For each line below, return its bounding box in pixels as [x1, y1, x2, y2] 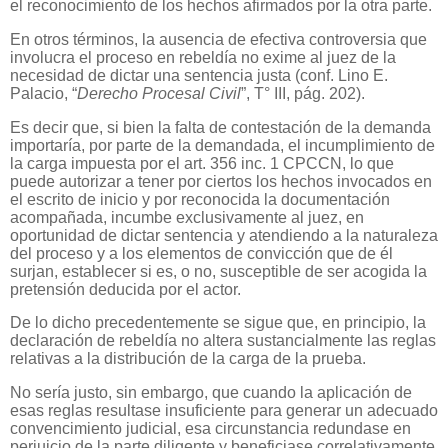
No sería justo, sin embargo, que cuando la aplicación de [10, 384, 412, 402]
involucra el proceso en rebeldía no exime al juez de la [10, 48, 396, 66]
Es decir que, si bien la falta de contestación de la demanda [10, 118, 431, 136]
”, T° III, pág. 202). [241, 84, 365, 102]
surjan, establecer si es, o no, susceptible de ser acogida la [10, 262, 427, 280]
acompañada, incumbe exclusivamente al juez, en [10, 208, 364, 226]
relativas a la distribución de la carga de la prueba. [10, 350, 366, 368]
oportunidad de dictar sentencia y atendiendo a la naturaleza [10, 226, 438, 244]
